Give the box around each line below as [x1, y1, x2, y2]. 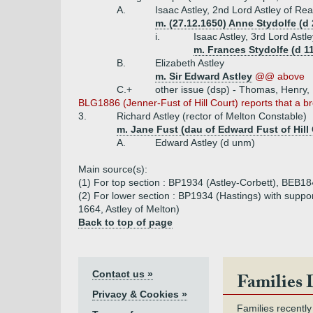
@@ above [255, 71, 305, 82]
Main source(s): [78, 163, 147, 175]
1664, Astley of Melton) [78, 203, 180, 214]
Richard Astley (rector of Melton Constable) [117, 110, 307, 122]
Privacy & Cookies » [92, 289, 187, 300]
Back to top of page [78, 217, 173, 228]
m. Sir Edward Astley [155, 71, 252, 82]
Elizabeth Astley [155, 57, 224, 68]
